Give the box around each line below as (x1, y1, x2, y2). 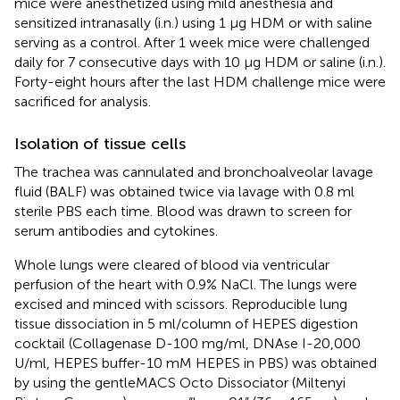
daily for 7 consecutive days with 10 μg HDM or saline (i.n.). (14, 53, 386, 71)
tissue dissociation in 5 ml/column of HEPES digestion (14, 314, 358, 332)
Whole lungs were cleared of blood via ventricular (14, 255, 329, 273)
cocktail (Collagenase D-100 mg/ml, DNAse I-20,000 (14, 334, 361, 352)
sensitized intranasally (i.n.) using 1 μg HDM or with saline (14, 13, 372, 31)
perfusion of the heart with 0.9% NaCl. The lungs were (14, 275, 357, 293)
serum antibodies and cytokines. (14, 221, 218, 239)
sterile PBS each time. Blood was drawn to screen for (14, 202, 352, 220)
